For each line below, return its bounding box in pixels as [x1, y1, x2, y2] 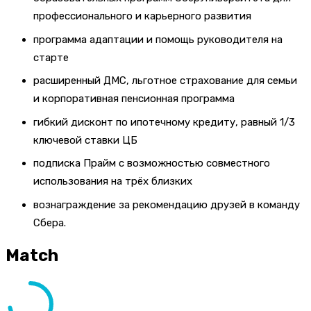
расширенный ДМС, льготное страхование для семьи [33, 74, 297, 87]
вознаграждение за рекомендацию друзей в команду [33, 198, 300, 211]
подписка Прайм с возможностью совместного [33, 157, 270, 170]
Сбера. [33, 216, 66, 229]
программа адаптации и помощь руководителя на [33, 33, 283, 46]
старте [33, 51, 69, 64]
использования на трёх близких [33, 175, 192, 188]
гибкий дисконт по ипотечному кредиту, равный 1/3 [33, 115, 295, 128]
